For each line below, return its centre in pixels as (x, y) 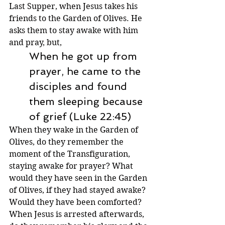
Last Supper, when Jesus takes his (74, 7)
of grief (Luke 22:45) (80, 117)
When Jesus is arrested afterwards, (78, 214)
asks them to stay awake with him (75, 31)
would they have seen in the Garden (79, 178)
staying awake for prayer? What (72, 166)
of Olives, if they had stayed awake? (78, 190)
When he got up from (85, 57)
